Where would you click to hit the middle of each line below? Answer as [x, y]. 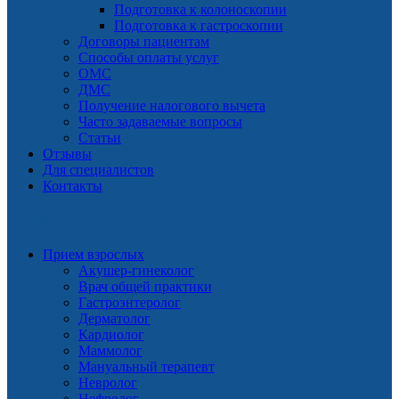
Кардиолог [111, 335]
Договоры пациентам [144, 42]
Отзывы [67, 154]
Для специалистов [98, 170]
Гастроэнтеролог [130, 303]
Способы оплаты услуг [149, 58]
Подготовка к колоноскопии [200, 10]
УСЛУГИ [35, 221]
